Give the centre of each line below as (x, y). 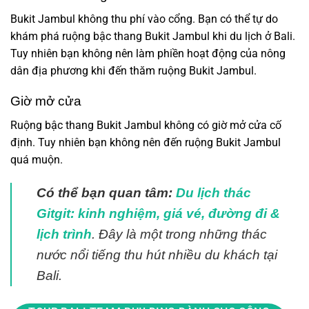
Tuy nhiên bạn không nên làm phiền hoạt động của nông (148, 53)
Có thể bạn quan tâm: (106, 192)
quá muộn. (37, 159)
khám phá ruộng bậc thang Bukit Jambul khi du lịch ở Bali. (153, 36)
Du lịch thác (213, 192)
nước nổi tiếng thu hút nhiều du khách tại (157, 255)
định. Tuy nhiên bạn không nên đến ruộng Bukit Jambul (146, 142)
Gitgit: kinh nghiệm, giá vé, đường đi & (158, 213)
